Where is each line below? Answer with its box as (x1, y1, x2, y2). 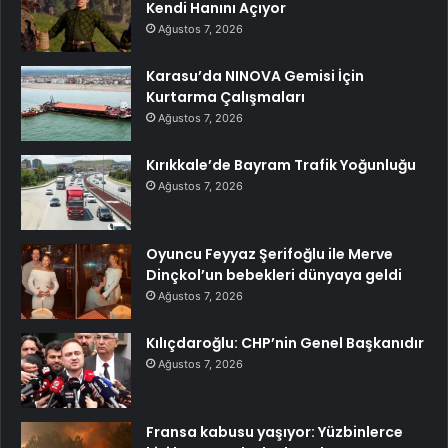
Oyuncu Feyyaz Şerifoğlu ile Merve (146, 244, 393, 264)
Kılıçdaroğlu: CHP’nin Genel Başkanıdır (146, 333, 424, 353)
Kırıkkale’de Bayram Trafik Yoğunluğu (146, 155, 416, 175)
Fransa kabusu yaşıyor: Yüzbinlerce (146, 422, 403, 442)
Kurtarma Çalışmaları (146, 87, 305, 107)
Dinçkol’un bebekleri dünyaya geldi (146, 265, 402, 285)
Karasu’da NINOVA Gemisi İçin (146, 66, 364, 86)
